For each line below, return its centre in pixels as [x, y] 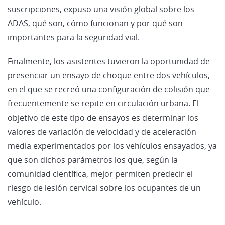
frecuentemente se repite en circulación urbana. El [103, 103]
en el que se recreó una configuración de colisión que [109, 89]
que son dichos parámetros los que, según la [93, 159]
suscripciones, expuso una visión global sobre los [101, 9]
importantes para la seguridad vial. [74, 37]
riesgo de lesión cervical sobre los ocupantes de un [104, 188]
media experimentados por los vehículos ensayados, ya [112, 145]
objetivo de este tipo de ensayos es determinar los [103, 117]
